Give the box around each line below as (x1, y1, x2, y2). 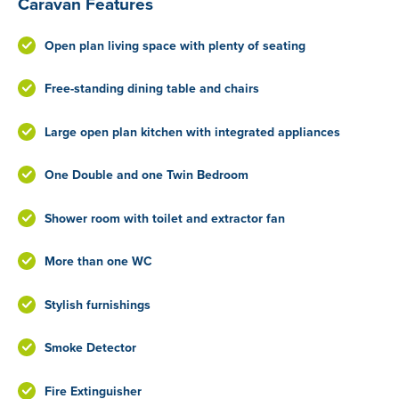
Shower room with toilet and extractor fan (45, 208, 285, 228)
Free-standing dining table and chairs (45, 79, 259, 99)
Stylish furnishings (45, 295, 151, 314)
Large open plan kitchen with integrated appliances (45, 122, 340, 142)
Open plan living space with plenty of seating (45, 36, 305, 55)
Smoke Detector (45, 338, 136, 358)
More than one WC (45, 252, 152, 272)
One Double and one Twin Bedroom (45, 166, 248, 185)
